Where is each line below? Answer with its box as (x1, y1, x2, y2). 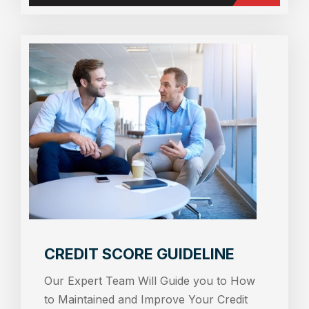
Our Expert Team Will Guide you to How (44, 273, 255, 288)
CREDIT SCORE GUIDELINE (44, 244, 235, 263)
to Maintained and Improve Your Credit (44, 292, 248, 306)
